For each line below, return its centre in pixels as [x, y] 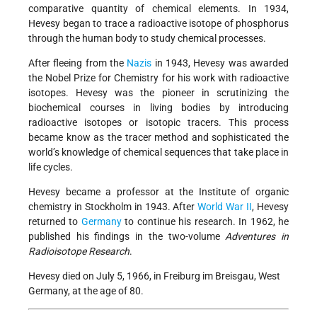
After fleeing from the [78, 63]
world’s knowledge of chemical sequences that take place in [158, 152]
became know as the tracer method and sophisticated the [158, 138]
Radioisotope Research [79, 252]
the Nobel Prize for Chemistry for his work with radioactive [158, 78]
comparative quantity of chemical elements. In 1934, [158, 9]
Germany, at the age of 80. [86, 291]
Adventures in [257, 237]
